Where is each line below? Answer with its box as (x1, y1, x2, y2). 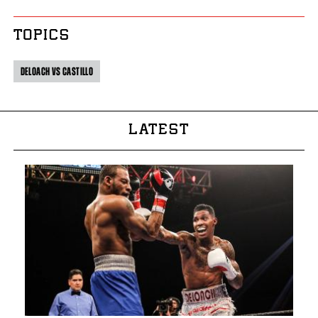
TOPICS (13, 27, 70, 45)
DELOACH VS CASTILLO (20, 65, 94, 77)
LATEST (128, 121, 190, 140)
